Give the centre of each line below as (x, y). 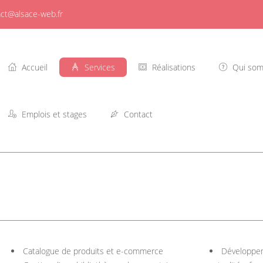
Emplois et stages (53, 114)
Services (99, 67)
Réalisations (173, 67)
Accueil (33, 67)
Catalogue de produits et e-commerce (93, 251)
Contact (137, 114)
